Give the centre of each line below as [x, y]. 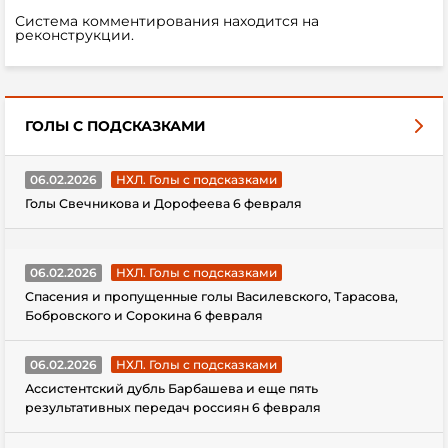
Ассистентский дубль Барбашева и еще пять [171, 388]
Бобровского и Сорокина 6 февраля [144, 315]
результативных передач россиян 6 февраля [173, 407]
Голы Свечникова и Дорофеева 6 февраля [163, 203]
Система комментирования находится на [167, 20]
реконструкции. [74, 34]
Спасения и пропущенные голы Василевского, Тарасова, [211, 296]
